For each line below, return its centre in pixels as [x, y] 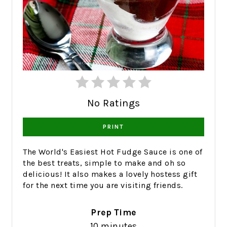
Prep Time [113, 212]
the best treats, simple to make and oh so [104, 163]
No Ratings [113, 103]
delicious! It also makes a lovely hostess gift [110, 174]
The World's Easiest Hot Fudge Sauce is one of [113, 152]
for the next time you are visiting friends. [103, 185]
